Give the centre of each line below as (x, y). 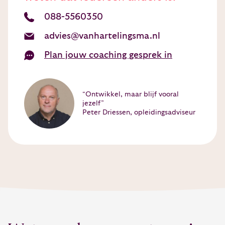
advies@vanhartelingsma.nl (102, 36)
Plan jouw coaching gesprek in (108, 55)
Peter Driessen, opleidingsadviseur (139, 113)
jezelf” (93, 103)
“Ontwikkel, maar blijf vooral (131, 94)
